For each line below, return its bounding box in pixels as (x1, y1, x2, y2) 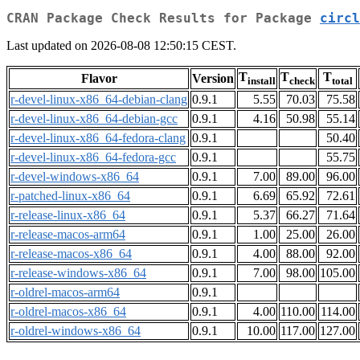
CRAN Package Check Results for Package (6, 10, 320, 27)
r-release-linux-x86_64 (10, 208, 125, 223)
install (247, 75, 276, 88)
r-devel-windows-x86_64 (10, 170, 139, 184)
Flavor (80, 72, 117, 86)
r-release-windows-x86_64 (10, 266, 146, 280)
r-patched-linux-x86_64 (10, 189, 130, 203)
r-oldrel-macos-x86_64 (10, 305, 126, 319)
